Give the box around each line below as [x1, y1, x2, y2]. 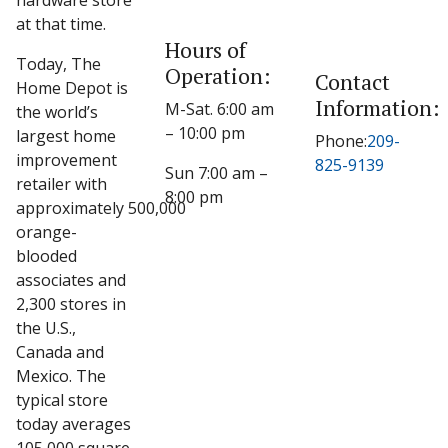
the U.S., [16, 317, 76, 339]
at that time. [16, 13, 106, 35]
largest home [16, 125, 116, 147]
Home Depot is [16, 77, 128, 99]
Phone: [314, 130, 367, 152]
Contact [314, 67, 390, 96]
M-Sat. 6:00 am [165, 98, 275, 120]
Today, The [16, 53, 101, 75]
